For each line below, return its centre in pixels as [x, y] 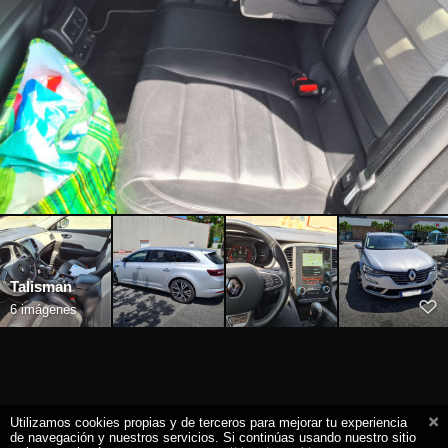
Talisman [41, 287]
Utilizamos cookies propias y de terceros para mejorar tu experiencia [208, 422]
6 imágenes [43, 310]
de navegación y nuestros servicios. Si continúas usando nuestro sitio [213, 437]
